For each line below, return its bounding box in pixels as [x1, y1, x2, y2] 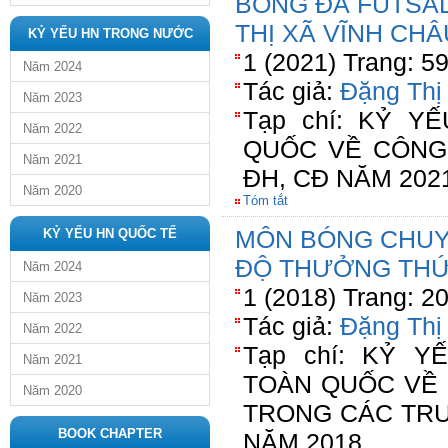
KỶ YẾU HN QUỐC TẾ [43, 226, 177, 241]
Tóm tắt [243, 193, 288, 208]
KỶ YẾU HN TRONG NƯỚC [27, 26, 193, 41]
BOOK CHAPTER [58, 426, 162, 441]
